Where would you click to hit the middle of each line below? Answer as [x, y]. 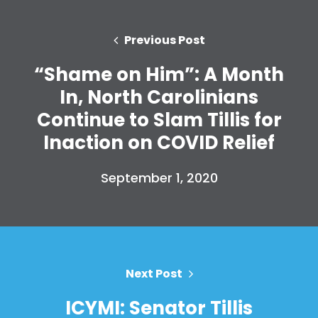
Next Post [154, 273]
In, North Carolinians [159, 97]
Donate [159, 18]
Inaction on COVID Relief [159, 142]
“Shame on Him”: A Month [159, 74]
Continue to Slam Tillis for [159, 120]
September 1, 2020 [159, 177]
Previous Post [164, 40]
